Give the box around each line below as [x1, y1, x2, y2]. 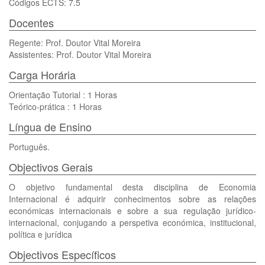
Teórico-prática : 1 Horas [9, 101, 102, 112]
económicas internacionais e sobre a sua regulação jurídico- [9, 205, 256, 216]
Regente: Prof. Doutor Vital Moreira [9, 37, 141, 49]
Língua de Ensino [9, 119, 92, 134]
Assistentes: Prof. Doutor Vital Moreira [9, 49, 151, 60]
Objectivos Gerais [9, 159, 93, 174]
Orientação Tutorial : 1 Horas [9, 89, 117, 101]
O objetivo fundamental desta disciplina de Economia [9, 181, 256, 193]
